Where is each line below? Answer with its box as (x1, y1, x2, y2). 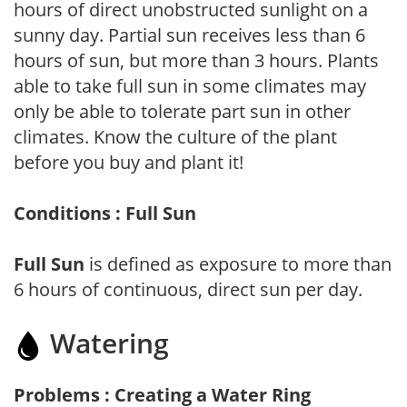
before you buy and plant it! (14, 149, 243, 174)
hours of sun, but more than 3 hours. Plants (14, 47, 379, 73)
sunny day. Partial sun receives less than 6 (14, 22, 365, 47)
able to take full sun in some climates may (14, 73, 366, 98)
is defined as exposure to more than (84, 251, 392, 276)
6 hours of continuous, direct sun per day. (14, 276, 362, 302)
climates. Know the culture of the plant (14, 124, 337, 149)
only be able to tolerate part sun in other (14, 98, 351, 124)
